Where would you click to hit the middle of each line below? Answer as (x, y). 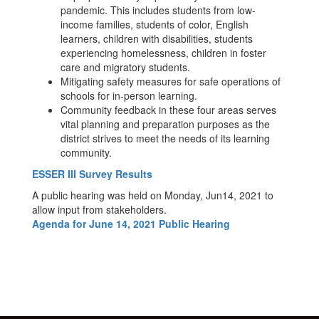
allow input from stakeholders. (99, 209)
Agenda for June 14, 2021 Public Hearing (131, 224)
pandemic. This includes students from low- (158, 10)
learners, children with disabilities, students (157, 38)
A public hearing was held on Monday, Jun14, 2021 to (153, 195)
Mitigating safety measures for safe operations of (171, 81)
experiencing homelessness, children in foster (163, 53)
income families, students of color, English (155, 24)
